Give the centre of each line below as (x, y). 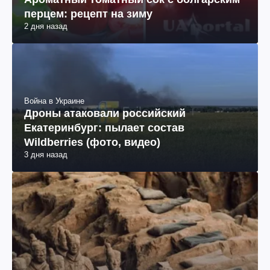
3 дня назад (46, 155)
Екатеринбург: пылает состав (104, 128)
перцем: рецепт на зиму (88, 14)
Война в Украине (54, 101)
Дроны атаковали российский (105, 114)
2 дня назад (46, 27)
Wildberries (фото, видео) (92, 143)
